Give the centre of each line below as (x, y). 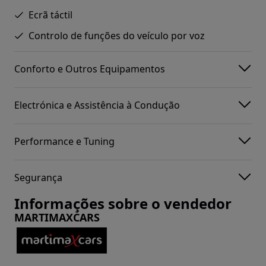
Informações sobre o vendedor (123, 203)
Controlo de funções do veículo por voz (117, 35)
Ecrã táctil (50, 15)
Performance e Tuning (64, 142)
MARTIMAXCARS (57, 217)
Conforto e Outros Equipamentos (90, 69)
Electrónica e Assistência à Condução (97, 105)
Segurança (38, 178)
